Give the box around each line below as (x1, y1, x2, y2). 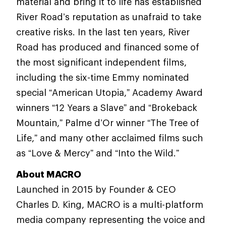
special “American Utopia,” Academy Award (16, 87, 203, 98)
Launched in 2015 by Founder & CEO (16, 184, 176, 195)
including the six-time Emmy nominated (16, 72, 189, 83)
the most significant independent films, (16, 56, 187, 68)
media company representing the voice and (16, 214, 205, 225)
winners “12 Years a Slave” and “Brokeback (16, 102, 197, 113)
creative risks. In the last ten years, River (16, 26, 190, 37)
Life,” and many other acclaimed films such (16, 132, 203, 143)
